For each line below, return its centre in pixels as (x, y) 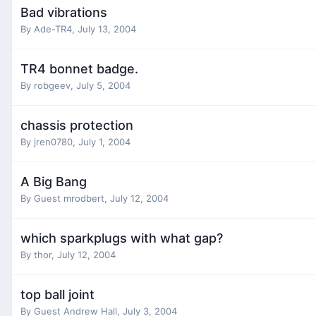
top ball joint (57, 294)
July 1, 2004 (104, 141)
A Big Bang (54, 181)
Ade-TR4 (53, 29)
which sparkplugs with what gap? (122, 238)
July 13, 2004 (107, 29)
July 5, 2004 (103, 85)
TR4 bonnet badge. (79, 68)
